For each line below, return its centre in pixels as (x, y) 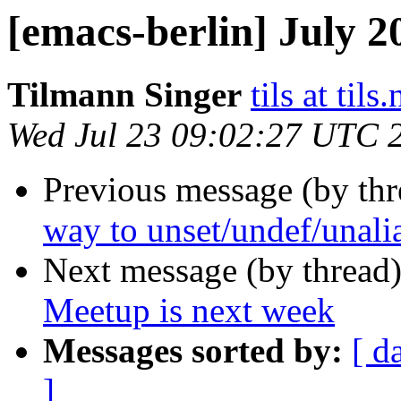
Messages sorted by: (193, 351)
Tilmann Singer (124, 95)
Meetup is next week (189, 311)
